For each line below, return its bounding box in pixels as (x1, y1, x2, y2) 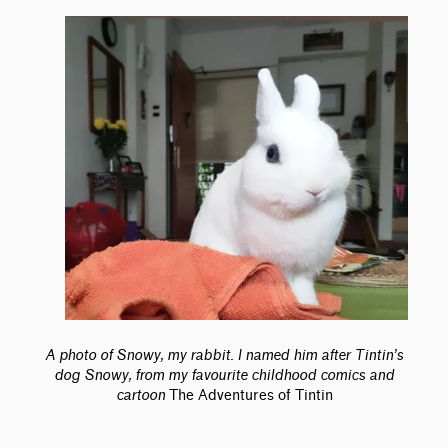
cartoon (115, 386, 165, 404)
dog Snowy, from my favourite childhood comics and (54, 366, 394, 384)
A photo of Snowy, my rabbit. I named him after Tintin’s (45, 346, 403, 364)
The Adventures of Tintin (168, 386, 333, 404)
